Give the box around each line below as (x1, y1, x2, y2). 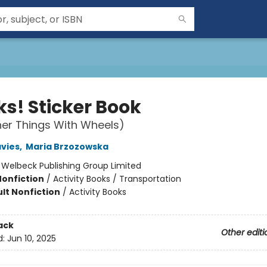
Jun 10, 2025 (7, 232, 56, 245)
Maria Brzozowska (25, 141, 108, 153)
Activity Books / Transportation (52, 173, 181, 185)
